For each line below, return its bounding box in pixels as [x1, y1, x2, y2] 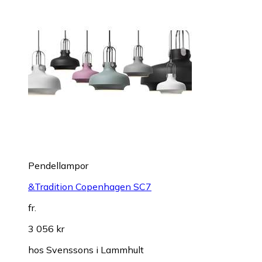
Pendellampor [28, 159, 88, 171]
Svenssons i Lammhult [46, 243, 144, 256]
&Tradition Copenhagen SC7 [28, 180, 151, 192]
